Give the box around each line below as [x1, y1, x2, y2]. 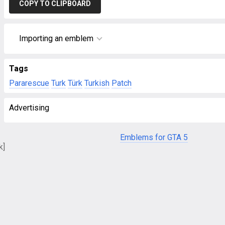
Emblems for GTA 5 [120, 133, 188, 142]
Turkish [84, 78, 109, 88]
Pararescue [9, 78, 49, 88]
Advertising [9, 103, 49, 113]
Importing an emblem [19, 34, 93, 43]
